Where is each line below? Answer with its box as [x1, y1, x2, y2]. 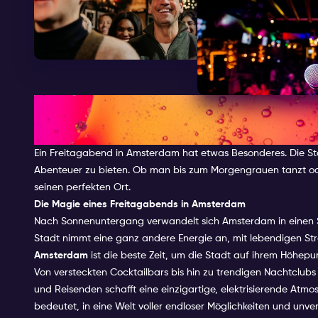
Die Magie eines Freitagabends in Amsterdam [34, 199, 246, 209]
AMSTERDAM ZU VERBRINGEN [34, 121, 303, 142]
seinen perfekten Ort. [34, 182, 131, 192]
